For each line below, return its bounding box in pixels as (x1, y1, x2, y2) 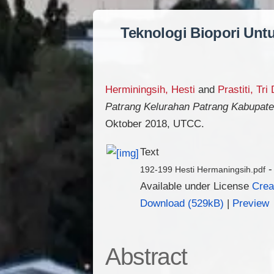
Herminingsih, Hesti (105, 83, 195, 96)
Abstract (105, 243, 188, 270)
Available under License (140, 179, 252, 192)
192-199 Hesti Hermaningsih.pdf (140, 164, 265, 174)
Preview (232, 196, 269, 209)
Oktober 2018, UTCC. (105, 117, 204, 130)
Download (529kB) (140, 196, 224, 209)
